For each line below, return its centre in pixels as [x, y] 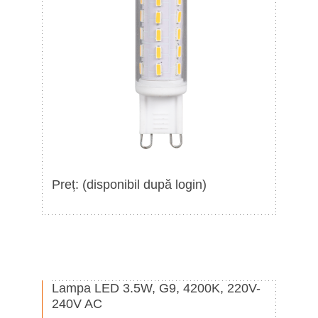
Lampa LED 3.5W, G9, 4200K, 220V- [156, 288]
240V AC [77, 304]
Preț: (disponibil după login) [129, 185]
